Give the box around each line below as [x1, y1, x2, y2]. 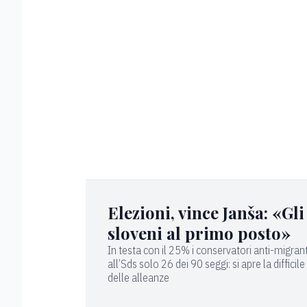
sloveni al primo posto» [108, 222, 291, 245]
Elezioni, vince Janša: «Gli [108, 201, 304, 224]
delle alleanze [108, 271, 169, 285]
